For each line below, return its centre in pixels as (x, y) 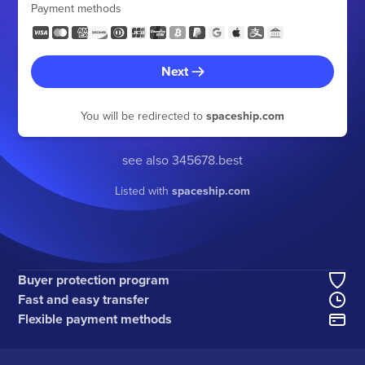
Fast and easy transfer (84, 300)
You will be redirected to (143, 116)
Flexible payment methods (95, 319)
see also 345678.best (182, 160)
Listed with (143, 191)
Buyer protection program (94, 280)
